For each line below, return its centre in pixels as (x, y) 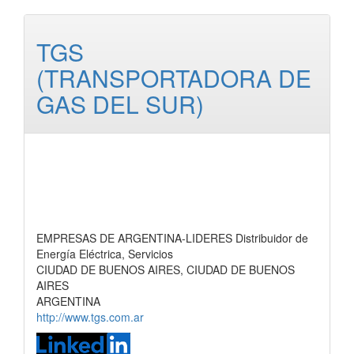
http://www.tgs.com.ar (90, 317)
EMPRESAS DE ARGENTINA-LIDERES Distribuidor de (172, 238)
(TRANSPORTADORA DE (174, 78)
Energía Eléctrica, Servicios (105, 254)
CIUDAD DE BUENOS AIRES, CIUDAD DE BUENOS (166, 269)
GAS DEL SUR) (120, 104)
